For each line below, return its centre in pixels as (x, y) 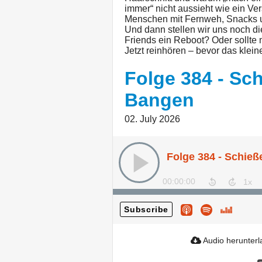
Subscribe (146, 210)
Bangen (159, 100)
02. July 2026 (152, 119)
